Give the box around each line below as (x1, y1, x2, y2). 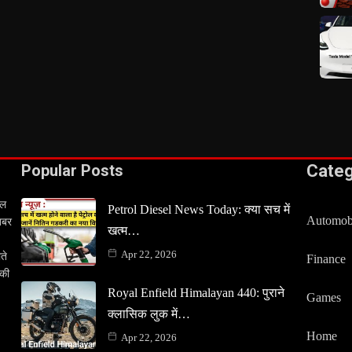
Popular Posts (20, 161, 123, 180)
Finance (306, 252, 346, 266)
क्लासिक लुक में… (107, 306, 190, 321)
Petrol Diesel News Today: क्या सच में (107, 202, 290, 216)
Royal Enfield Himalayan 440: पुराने (107, 285, 284, 299)
